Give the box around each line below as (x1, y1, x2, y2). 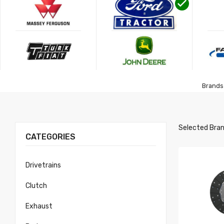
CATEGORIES (25, 132, 75, 141)
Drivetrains (25, 161, 61, 169)
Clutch (25, 181, 47, 190)
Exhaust (25, 202, 52, 210)
